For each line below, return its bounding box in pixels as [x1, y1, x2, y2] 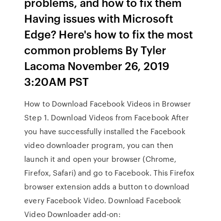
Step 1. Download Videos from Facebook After [24, 112, 189, 123]
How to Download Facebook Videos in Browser [24, 98, 191, 109]
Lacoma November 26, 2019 [24, 58, 170, 73]
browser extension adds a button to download [24, 181, 190, 192]
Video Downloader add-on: [24, 209, 121, 220]
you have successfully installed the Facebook [24, 126, 185, 137]
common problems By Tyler [24, 42, 167, 57]
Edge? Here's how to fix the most [24, 26, 193, 41]
